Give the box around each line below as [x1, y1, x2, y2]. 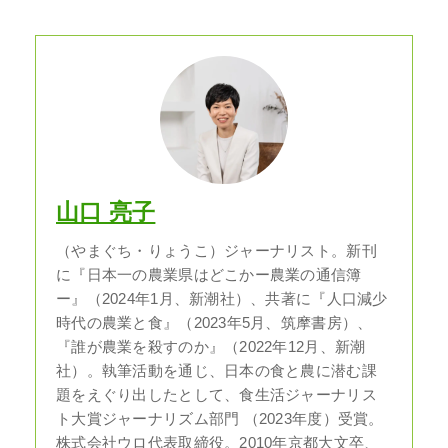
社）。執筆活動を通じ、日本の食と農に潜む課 [56, 362, 377, 379]
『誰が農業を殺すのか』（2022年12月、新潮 [56, 338, 366, 355]
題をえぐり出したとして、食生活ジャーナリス [56, 386, 377, 403]
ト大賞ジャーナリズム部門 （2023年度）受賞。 [56, 410, 384, 427]
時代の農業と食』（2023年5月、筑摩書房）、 [56, 314, 373, 331]
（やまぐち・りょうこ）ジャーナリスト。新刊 [56, 242, 377, 259]
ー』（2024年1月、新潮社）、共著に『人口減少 [56, 290, 388, 307]
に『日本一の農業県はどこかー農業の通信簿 [56, 266, 362, 283]
